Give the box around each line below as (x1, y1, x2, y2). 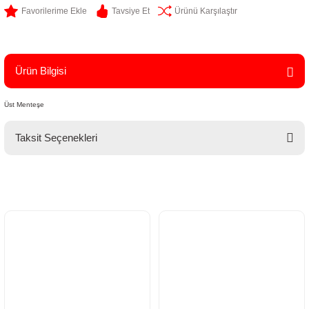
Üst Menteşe (4, 101, 44, 109)
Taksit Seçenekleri (15, 132, 97, 144)
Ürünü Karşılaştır (175, 6, 237, 16)
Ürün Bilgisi (15, 65, 66, 77)
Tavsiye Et (112, 6, 150, 16)
